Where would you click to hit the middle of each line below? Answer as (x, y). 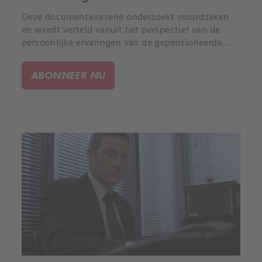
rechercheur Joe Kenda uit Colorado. (99, 56)
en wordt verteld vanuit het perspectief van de (121, 30)
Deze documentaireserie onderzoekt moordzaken (125, 17)
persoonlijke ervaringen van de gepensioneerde (122, 43)
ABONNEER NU (68, 75)
